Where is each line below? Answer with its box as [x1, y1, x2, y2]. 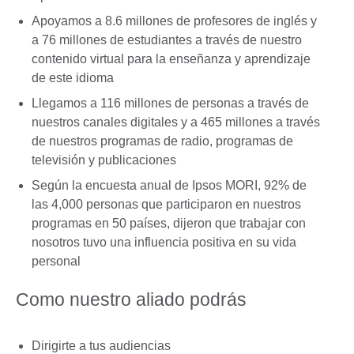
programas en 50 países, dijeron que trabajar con [32, 216, 306, 230]
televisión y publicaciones [32, 153, 176, 167]
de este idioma [32, 70, 114, 85]
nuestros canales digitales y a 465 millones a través [32, 115, 320, 129]
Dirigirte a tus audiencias [32, 338, 174, 352]
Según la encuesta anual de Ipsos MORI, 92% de [32, 178, 307, 192]
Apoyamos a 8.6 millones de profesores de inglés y [32, 13, 317, 28]
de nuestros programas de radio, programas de [32, 134, 293, 148]
